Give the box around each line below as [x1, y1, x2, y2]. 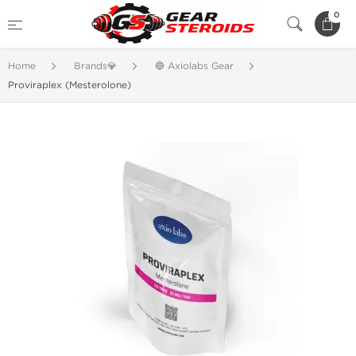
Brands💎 [74, 60, 117, 72]
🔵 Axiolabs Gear [155, 60, 234, 72]
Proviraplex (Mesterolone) [8, 79, 131, 91]
